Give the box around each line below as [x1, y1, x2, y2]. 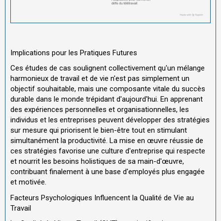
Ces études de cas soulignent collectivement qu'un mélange [10, 64, 205, 73]
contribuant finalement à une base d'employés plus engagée [10, 167, 205, 177]
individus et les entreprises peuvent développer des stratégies [10, 115, 210, 125]
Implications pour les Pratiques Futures [10, 48, 137, 57]
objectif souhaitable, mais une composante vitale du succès [10, 84, 205, 94]
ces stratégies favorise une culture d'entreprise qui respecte [10, 147, 205, 156]
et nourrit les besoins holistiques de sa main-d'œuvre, [10, 157, 184, 166]
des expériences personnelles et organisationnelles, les [10, 105, 189, 114]
